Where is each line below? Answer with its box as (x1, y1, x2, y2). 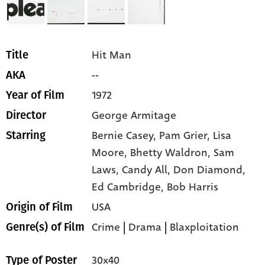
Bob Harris (167, 179, 219, 195)
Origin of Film (6, 201, 73, 214)
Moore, (92, 145, 131, 161)
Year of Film (6, 89, 64, 102)
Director (6, 109, 46, 122)
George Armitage (92, 108, 177, 124)
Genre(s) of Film (6, 221, 85, 234)
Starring (6, 129, 46, 143)
